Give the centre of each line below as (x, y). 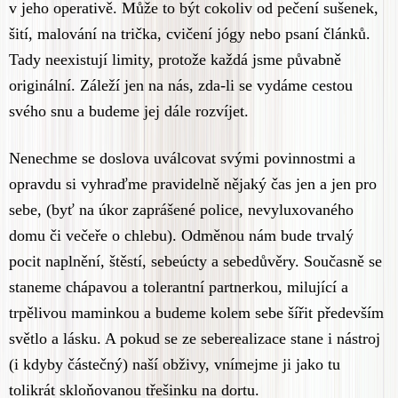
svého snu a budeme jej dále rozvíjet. (129, 111)
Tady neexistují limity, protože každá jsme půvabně (175, 60)
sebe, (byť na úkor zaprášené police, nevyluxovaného (181, 210)
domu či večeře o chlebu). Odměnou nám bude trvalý (181, 236)
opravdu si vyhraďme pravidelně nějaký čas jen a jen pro (193, 184)
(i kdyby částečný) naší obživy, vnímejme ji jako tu (175, 365)
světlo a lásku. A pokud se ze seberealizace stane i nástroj (195, 339)
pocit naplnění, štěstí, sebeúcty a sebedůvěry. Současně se (195, 262)
